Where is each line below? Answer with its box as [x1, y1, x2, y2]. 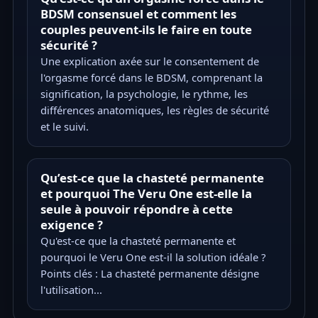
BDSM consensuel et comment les [40, 5, 236, 22]
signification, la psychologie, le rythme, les [40, 86, 248, 101]
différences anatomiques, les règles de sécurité [40, 102, 269, 117]
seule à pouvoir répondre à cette [40, 200, 233, 217]
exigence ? [40, 216, 103, 233]
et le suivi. [40, 119, 89, 133]
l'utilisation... [40, 282, 102, 297]
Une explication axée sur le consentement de [40, 53, 259, 68]
